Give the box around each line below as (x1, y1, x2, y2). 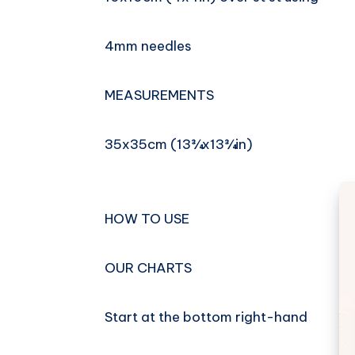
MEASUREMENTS (105, 86, 214, 105)
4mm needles (105, 37, 192, 55)
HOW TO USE (105, 210, 189, 228)
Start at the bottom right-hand (105, 308, 307, 326)
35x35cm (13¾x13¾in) (105, 136, 253, 154)
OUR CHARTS (105, 259, 192, 277)
